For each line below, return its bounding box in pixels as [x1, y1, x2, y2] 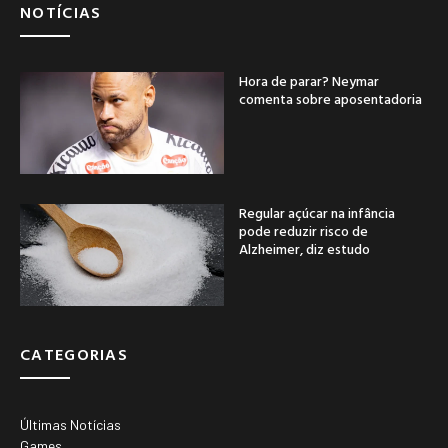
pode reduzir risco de [239, 220, 368, 242]
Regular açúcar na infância [239, 202, 395, 224]
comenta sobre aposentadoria [239, 88, 422, 110]
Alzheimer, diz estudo [239, 238, 370, 260]
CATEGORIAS [20, 342, 128, 367]
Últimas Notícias [20, 416, 121, 434]
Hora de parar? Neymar [239, 70, 379, 92]
